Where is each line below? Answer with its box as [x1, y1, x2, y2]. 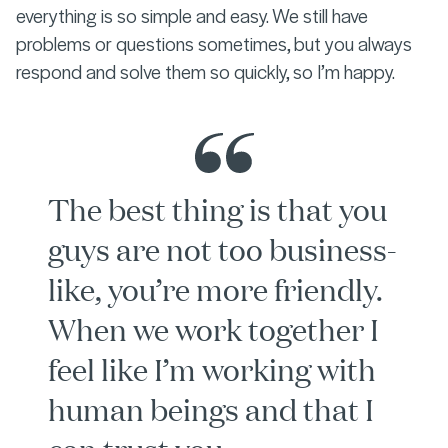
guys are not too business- [48, 228, 397, 270]
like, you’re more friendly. [48, 268, 383, 310]
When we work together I [48, 308, 379, 350]
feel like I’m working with [48, 348, 376, 390]
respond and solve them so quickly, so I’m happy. [16, 57, 395, 86]
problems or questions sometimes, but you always [16, 29, 412, 58]
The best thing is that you [48, 188, 387, 230]
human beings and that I [48, 388, 374, 430]
